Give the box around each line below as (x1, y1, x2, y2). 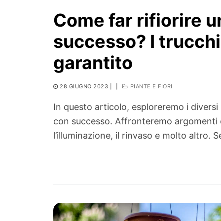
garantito (53, 52, 133, 74)
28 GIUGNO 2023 (60, 83, 108, 90)
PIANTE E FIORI (128, 83, 173, 90)
